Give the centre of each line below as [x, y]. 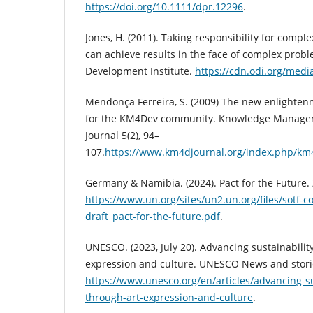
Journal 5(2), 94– [122, 136]
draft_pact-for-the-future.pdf [153, 217]
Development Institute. [140, 71]
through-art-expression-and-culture [169, 298]
